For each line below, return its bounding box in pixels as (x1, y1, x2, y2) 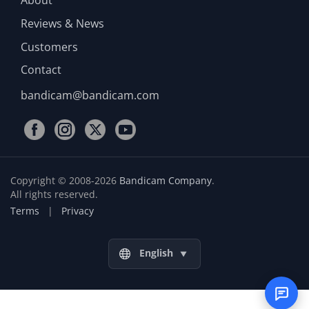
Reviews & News (21, 15, 104, 31)
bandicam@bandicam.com (21, 87, 159, 103)
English (139, 246, 173, 260)
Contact (21, 62, 61, 78)
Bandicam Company (119, 173, 212, 187)
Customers (21, 39, 78, 54)
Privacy (61, 203, 94, 217)
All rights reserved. (10, 187, 98, 201)
